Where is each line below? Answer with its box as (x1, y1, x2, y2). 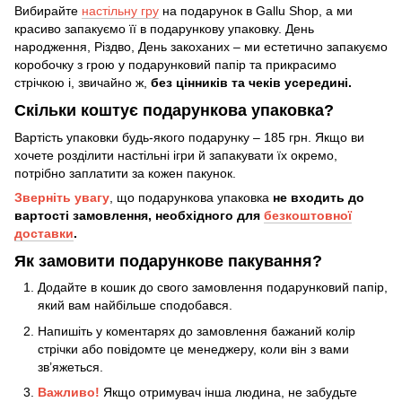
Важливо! (38, 384, 103, 399)
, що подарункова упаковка (109, 189, 273, 205)
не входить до (273, 189, 364, 205)
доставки (14, 225, 74, 240)
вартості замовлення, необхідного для (14, 207, 264, 223)
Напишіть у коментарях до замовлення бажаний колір (38, 323, 355, 338)
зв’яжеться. (38, 359, 103, 374)
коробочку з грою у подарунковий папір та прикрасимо (14, 57, 336, 72)
